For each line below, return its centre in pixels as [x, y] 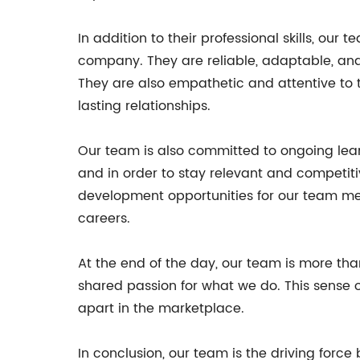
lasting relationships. [144, 106]
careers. [104, 219]
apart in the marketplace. [161, 309]
